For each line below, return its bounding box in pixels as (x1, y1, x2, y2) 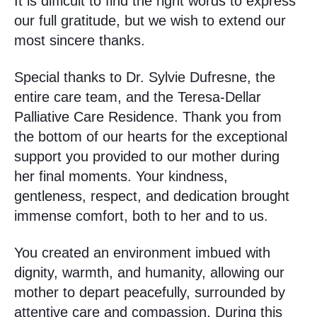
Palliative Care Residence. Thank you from (14, 109, 282, 125)
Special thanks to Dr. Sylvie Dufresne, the (14, 69, 275, 86)
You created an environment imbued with (14, 245, 270, 261)
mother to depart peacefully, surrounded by (14, 284, 285, 301)
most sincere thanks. (14, 33, 145, 49)
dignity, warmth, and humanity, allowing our (14, 265, 284, 281)
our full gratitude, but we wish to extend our (14, 13, 286, 29)
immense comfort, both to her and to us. (14, 208, 268, 224)
